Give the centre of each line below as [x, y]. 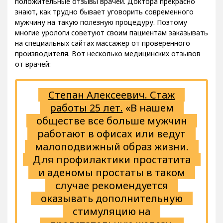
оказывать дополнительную [111, 199]
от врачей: [33, 64]
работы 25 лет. [86, 108]
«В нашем [148, 108]
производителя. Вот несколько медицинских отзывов [108, 54]
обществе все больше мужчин [111, 121]
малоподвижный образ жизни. [111, 147]
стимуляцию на [111, 212]
